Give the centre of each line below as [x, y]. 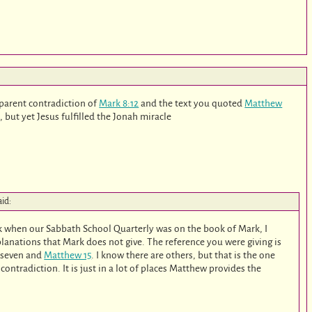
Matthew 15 [68, 256]
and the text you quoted [192, 104]
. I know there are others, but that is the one [184, 256]
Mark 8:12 [119, 104]
